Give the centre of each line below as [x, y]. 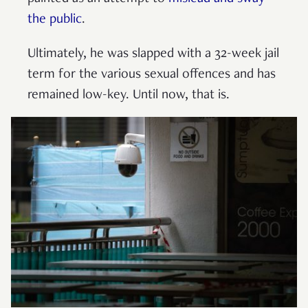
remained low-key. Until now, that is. [129, 95]
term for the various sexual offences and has [152, 75]
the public [55, 20]
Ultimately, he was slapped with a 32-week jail [153, 54]
